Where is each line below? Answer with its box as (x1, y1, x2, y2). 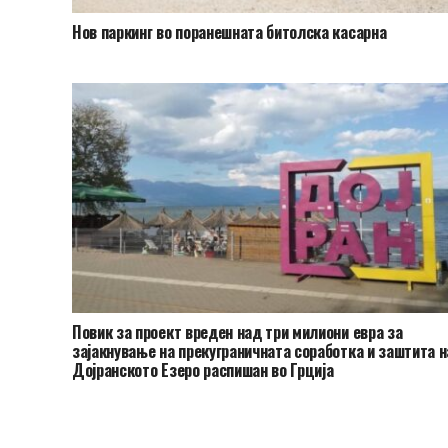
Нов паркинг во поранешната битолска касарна (72, 20, 387, 45)
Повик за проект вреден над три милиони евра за (72, 320, 403, 345)
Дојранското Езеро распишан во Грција (72, 358, 334, 383)
